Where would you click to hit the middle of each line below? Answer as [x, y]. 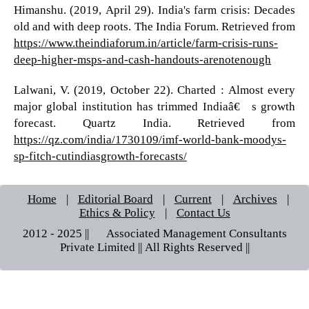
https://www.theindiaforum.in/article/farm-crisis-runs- [146, 42]
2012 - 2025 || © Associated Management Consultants [154, 232]
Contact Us [203, 212]
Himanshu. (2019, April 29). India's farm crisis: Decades [154, 9]
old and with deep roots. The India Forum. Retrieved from [154, 26]
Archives [255, 198]
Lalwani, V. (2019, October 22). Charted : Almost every [154, 89]
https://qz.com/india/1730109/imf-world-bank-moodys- [150, 139]
